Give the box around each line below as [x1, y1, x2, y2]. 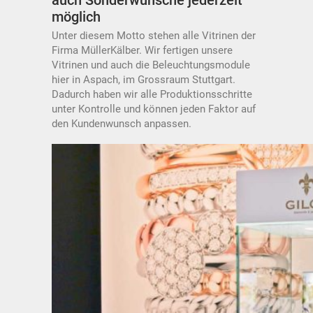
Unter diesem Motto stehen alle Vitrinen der [52, 29, 256, 42]
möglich [52, 8, 101, 25]
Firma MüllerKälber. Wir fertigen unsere [52, 43, 233, 57]
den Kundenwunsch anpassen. [52, 117, 191, 130]
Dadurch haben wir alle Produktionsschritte [52, 87, 252, 101]
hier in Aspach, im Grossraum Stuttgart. [52, 73, 235, 86]
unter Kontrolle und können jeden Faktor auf [52, 102, 256, 115]
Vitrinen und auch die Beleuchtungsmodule [52, 58, 250, 71]
